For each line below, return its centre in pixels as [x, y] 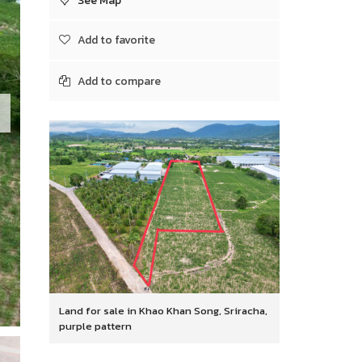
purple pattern [95, 326]
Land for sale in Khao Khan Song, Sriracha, [163, 310]
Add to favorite [116, 40]
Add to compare [119, 81]
